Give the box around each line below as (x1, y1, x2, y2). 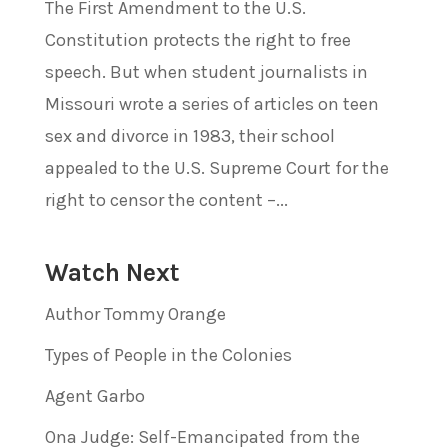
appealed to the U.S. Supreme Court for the (44, 156, 389, 179)
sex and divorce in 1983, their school (44, 124, 335, 147)
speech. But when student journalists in (44, 60, 368, 83)
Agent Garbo (44, 384, 145, 407)
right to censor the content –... (44, 188, 288, 211)
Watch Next (44, 257, 180, 287)
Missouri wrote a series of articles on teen (44, 92, 379, 115)
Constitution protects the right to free (44, 28, 351, 51)
